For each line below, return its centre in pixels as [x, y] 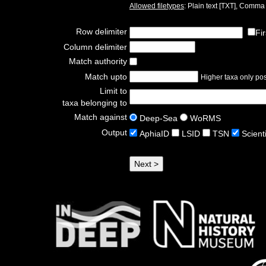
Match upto [106, 77]
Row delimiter [102, 31]
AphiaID [154, 134]
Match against [101, 117]
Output [114, 132]
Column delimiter [95, 47]
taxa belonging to [95, 103]
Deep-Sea [159, 118]
